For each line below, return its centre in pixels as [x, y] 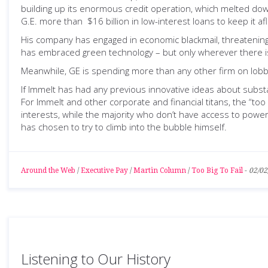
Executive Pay [104, 170]
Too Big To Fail [217, 170]
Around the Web [48, 170]
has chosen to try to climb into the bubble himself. [124, 127]
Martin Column [160, 170]
